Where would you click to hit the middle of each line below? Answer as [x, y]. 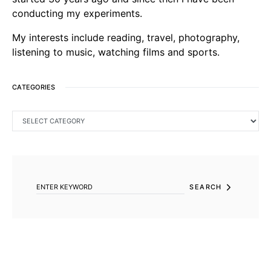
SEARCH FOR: [33, 160]
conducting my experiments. [77, 13]
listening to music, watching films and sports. [116, 52]
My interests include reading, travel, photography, [126, 37]
